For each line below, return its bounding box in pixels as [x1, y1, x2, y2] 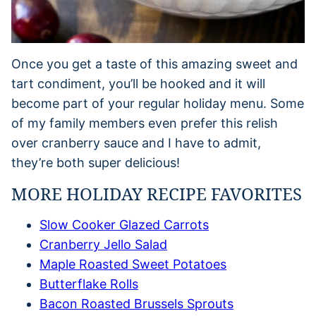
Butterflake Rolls [39, 276, 138, 291]
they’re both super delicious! [11, 154, 180, 170]
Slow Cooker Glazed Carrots [39, 217, 209, 232]
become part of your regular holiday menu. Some [11, 95, 304, 111]
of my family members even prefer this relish [11, 115, 278, 130]
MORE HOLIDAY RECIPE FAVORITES [11, 181, 302, 205]
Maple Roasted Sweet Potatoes [39, 256, 226, 272]
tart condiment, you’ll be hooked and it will [11, 75, 265, 91]
